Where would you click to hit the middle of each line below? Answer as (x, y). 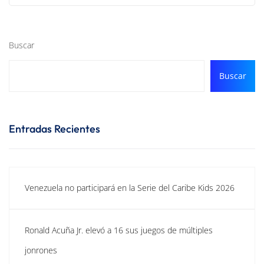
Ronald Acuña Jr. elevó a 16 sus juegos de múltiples (119, 230)
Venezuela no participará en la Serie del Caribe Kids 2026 (130, 188)
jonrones (41, 250)
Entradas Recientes (55, 129)
